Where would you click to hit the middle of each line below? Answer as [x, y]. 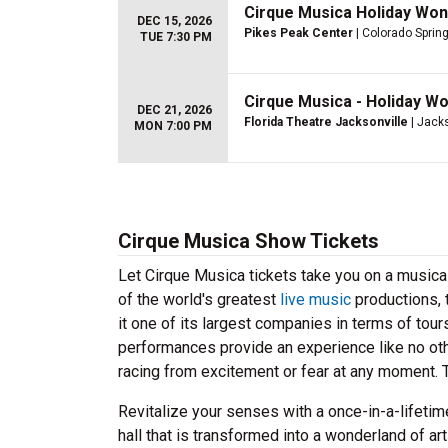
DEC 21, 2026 [174, 110]
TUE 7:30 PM [176, 37]
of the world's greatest [199, 299]
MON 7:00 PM [173, 126]
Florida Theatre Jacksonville [326, 122]
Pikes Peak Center [298, 33]
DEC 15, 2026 [174, 21]
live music [315, 299]
